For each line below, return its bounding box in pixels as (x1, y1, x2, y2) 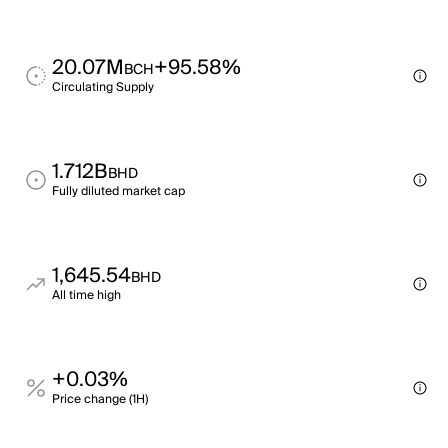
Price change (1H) (52, 389, 148, 410)
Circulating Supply (52, 77, 154, 98)
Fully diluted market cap (52, 181, 185, 202)
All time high (52, 285, 121, 306)
